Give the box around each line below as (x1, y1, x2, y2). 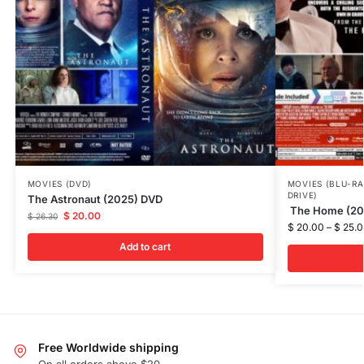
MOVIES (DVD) (27, 178, 93, 188)
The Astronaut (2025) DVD (27, 192, 162, 206)
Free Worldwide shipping (38, 340, 179, 354)
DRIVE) (287, 189, 318, 200)
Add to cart (119, 240, 171, 253)
